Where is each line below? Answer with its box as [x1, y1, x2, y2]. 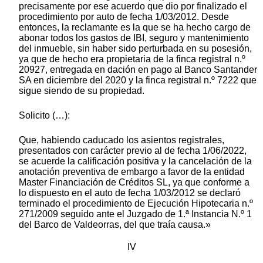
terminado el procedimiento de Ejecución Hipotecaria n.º [19, 198, 253, 208]
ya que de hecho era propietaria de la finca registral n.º [19, 53, 245, 64]
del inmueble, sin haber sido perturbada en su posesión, [19, 43, 252, 53]
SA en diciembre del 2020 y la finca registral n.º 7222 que [19, 75, 257, 85]
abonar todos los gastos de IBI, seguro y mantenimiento [19, 32, 249, 43]
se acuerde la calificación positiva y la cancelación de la [19, 156, 252, 166]
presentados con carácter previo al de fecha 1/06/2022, [19, 145, 247, 156]
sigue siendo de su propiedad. [19, 85, 144, 96]
